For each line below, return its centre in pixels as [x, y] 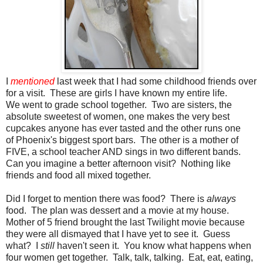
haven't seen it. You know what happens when [153, 246]
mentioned [33, 82]
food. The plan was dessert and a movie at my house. [119, 211]
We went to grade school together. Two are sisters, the [119, 105]
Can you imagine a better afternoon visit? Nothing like [118, 164]
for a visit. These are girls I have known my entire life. [118, 93]
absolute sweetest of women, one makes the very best [118, 117]
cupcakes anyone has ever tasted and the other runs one [123, 129]
